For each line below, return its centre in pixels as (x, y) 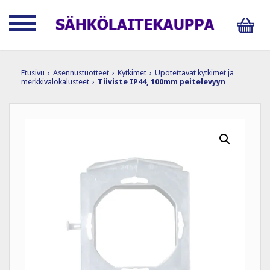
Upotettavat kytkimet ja (194, 72)
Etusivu (33, 72)
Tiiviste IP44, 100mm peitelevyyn (162, 81)
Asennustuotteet (81, 72)
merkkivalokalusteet (55, 81)
